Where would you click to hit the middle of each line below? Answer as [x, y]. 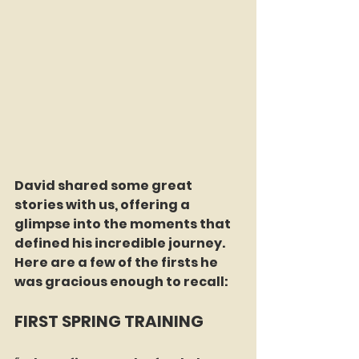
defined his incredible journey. [121, 243]
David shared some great [105, 185]
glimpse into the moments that [124, 224]
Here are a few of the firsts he [117, 262]
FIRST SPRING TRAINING [109, 321]
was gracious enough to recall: [121, 281]
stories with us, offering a [103, 204]
